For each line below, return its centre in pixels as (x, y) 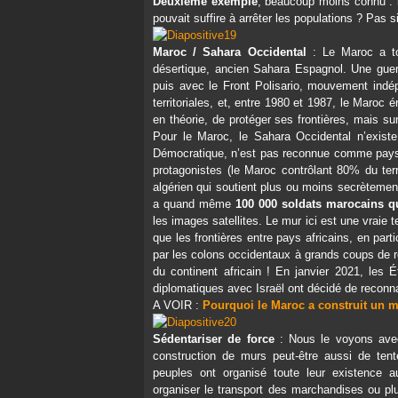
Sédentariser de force (214, 339)
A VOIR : (178, 305)
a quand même (194, 204)
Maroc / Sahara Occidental (230, 52)
